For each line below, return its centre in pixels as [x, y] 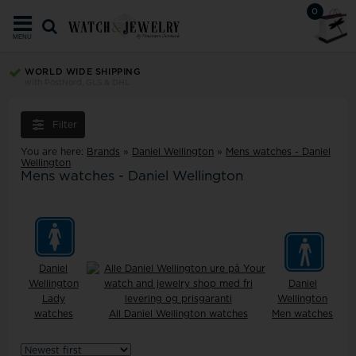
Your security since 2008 [89, 83]
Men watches [303, 314]
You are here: [54, 152]
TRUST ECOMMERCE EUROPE [110, 72]
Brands [104, 152]
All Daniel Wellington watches [178, 314]
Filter [65, 125]
